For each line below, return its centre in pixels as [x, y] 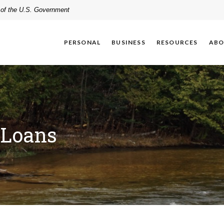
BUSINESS [128, 42]
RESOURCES [177, 42]
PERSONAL [82, 42]
